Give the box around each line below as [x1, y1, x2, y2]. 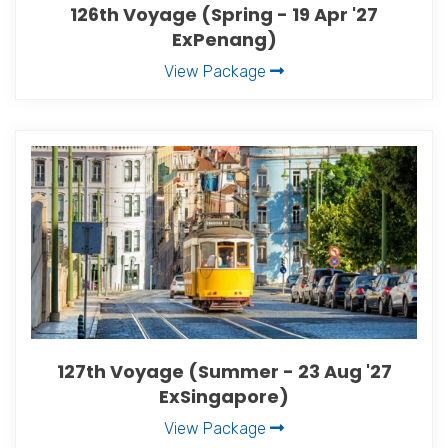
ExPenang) [171, 26, 277, 52]
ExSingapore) [159, 383, 289, 409]
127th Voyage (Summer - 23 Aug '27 [56, 358, 392, 384]
